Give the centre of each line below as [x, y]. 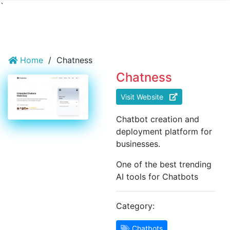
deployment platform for [164, 131]
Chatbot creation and [157, 119]
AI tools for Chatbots [157, 177]
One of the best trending [164, 164]
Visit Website [145, 97]
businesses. [138, 144]
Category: [135, 206]
